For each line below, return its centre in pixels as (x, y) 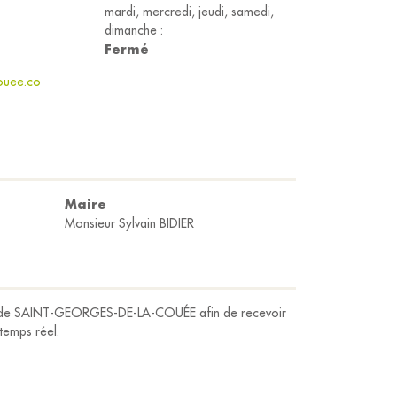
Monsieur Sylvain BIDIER (129, 223)
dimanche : (134, 30)
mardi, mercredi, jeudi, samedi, (189, 12)
